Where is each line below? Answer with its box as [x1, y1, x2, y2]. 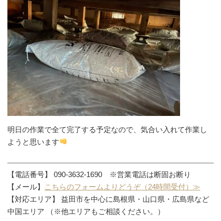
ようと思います [7, 137, 59, 146]
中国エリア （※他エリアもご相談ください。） [7, 207, 165, 216]
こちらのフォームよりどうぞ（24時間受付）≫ [44, 182, 200, 191]
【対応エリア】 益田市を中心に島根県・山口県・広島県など [7, 194, 209, 203]
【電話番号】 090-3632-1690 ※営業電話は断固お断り [7, 170, 191, 179]
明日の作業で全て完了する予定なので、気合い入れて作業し [7, 125, 207, 134]
